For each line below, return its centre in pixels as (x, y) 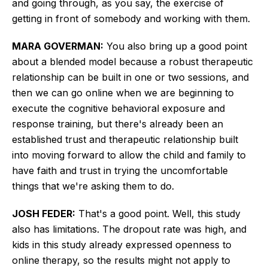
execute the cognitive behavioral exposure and (118, 108)
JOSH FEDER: (44, 213)
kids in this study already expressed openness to (122, 244)
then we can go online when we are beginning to (123, 92)
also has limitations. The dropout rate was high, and (129, 229)
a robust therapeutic (207, 61)
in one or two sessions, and (185, 77)
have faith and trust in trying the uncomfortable (120, 170)
